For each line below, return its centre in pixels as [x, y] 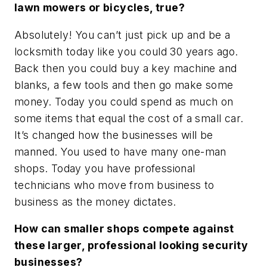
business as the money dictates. [95, 201]
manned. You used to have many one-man [120, 151]
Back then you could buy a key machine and [126, 68]
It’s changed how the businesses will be [114, 135]
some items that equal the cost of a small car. [129, 118]
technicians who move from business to [114, 185]
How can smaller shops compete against [124, 229]
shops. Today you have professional [105, 168]
